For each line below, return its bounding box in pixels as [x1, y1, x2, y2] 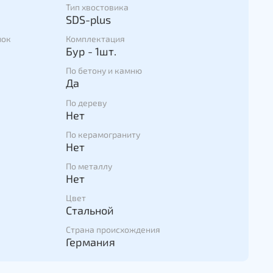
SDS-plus [66, 13, 111, 27]
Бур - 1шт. [66, 44, 116, 58]
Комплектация [66, 34, 125, 44]
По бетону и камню [66, 65, 142, 76]
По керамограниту [66, 129, 140, 140]
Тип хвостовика [66, 2, 129, 13]
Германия [66, 235, 115, 249]
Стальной [66, 204, 114, 218]
